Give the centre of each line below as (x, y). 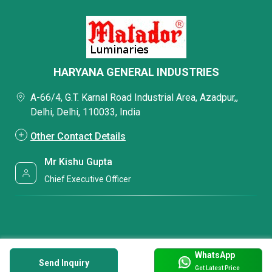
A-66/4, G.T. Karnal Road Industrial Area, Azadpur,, (134, 98)
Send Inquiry (64, 263)
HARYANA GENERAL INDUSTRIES (136, 72)
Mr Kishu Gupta (79, 162)
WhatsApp (215, 255)
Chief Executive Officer (88, 179)
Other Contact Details (78, 137)
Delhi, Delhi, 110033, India (85, 112)
